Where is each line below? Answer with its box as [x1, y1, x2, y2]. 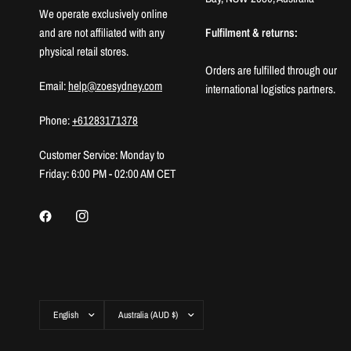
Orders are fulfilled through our [205, 62, 338, 78]
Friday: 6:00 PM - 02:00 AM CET [39, 165, 177, 182]
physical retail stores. [39, 43, 129, 60]
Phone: [39, 112, 73, 128]
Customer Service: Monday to [39, 147, 165, 163]
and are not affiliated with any [39, 24, 165, 41]
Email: [39, 78, 69, 94]
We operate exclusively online [39, 5, 168, 22]
